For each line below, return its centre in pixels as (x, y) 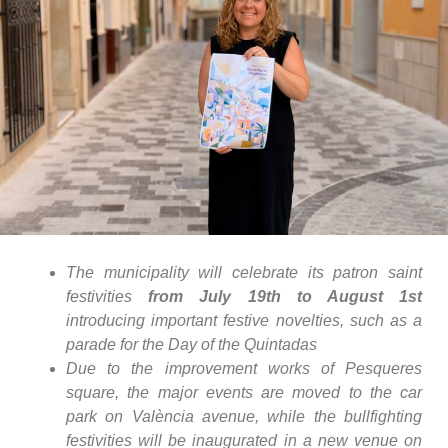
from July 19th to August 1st (285, 296)
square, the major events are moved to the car (244, 392)
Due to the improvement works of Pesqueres (244, 368)
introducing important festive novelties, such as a (244, 320)
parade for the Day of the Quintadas (191, 344)
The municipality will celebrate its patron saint (244, 272)
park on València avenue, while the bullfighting (244, 416)
